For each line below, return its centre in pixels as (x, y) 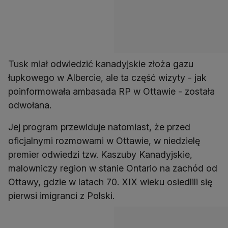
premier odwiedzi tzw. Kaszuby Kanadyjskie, (100, 155)
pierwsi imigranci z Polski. (61, 196)
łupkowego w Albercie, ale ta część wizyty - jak (107, 78)
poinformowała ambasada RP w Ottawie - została (111, 92)
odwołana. (30, 105)
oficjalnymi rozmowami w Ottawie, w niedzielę (104, 141)
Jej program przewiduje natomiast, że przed (99, 127)
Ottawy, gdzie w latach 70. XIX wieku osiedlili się (110, 182)
